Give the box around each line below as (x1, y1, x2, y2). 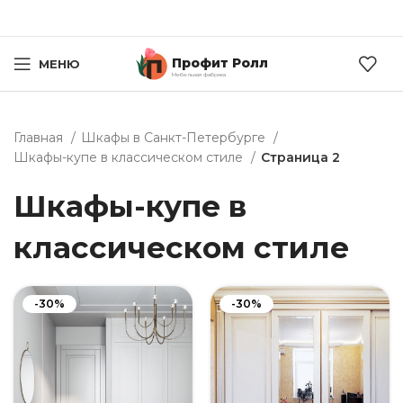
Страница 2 (261, 149, 340, 166)
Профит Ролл (171, 55, 268, 71)
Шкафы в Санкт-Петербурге (81, 130, 269, 146)
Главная (13, 130, 67, 146)
